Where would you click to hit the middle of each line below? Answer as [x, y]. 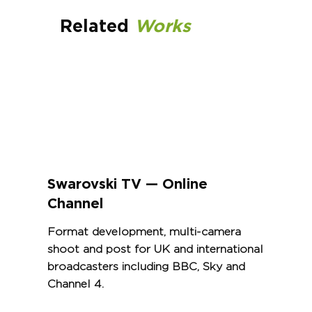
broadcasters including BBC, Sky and [146, 266]
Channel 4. [75, 284]
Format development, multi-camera [144, 232]
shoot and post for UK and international [155, 249]
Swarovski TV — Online [127, 184]
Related [97, 26]
